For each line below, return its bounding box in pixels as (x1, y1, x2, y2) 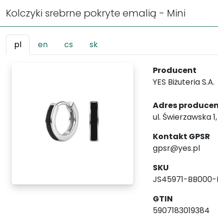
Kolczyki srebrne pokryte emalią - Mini (6, 6, 185, 20)
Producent (153, 65, 197, 76)
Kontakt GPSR (153, 131, 210, 142)
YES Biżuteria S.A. (153, 76, 215, 88)
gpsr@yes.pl (153, 143, 200, 154)
